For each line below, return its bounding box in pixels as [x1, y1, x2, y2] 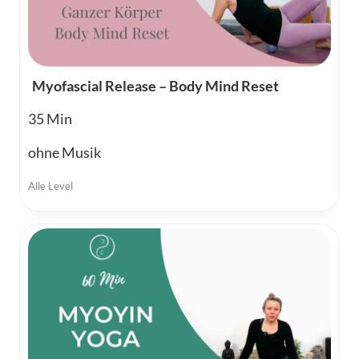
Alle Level [28, 179, 73, 192]
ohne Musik [28, 143, 101, 161]
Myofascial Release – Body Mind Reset [32, 76, 279, 95]
